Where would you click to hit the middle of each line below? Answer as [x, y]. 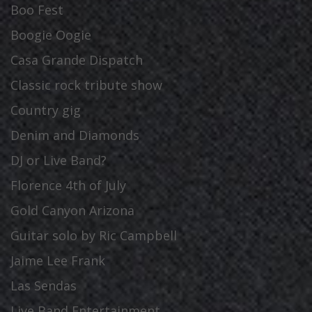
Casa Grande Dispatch [77, 60]
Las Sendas [44, 286]
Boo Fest [37, 10]
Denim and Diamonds [75, 135]
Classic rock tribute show [86, 85]
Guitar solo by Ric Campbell [94, 235]
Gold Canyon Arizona [72, 210]
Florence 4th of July [68, 185]
